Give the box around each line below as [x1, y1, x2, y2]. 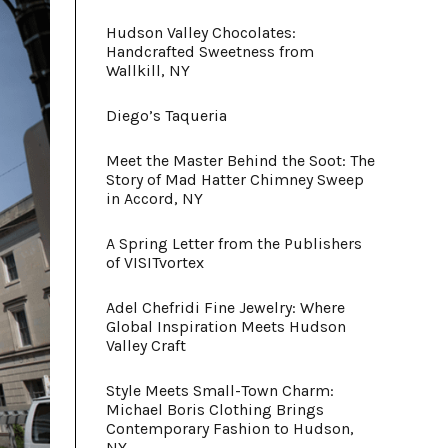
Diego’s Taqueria [106, 106, 227, 125]
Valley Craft [106, 336, 186, 355]
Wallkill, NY [106, 61, 190, 80]
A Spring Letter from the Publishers [106, 234, 362, 253]
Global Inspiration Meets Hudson [106, 317, 346, 336]
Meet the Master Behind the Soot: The [106, 151, 375, 170]
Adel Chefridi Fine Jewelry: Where [106, 298, 345, 317]
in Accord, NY [106, 189, 203, 208]
